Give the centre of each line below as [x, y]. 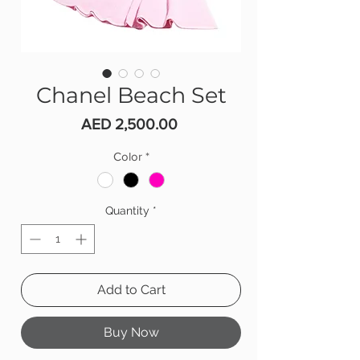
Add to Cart [131, 290]
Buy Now [131, 333]
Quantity [127, 211]
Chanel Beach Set [131, 95]
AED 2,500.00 [129, 124]
